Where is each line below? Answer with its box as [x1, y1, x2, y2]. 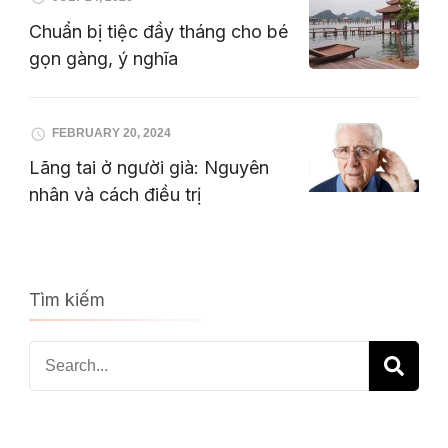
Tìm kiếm [29, 289, 105, 311]
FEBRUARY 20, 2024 [52, 126, 171, 141]
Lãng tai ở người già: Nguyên [29, 157, 269, 179]
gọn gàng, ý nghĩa [29, 47, 178, 69]
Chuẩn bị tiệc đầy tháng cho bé [29, 20, 288, 42]
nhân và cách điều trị [29, 184, 201, 206]
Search [28, 346, 85, 367]
